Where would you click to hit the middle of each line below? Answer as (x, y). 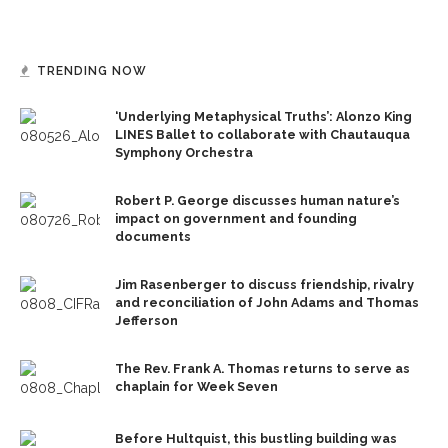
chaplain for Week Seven (196, 387)
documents (153, 237)
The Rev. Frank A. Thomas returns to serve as (262, 369)
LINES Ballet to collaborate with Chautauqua (262, 135)
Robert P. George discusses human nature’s (257, 201)
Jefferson (146, 321)
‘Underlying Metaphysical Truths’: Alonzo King (263, 117)
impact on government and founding (236, 219)
